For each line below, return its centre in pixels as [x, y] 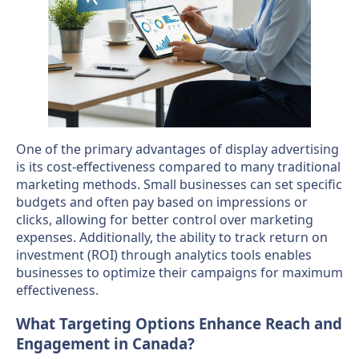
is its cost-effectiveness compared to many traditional [178, 166]
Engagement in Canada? [105, 344]
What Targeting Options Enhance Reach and [179, 324]
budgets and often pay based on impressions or [162, 202]
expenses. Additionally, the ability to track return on [172, 237]
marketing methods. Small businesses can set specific [179, 184]
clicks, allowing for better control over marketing [165, 219]
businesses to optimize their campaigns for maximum [179, 272]
